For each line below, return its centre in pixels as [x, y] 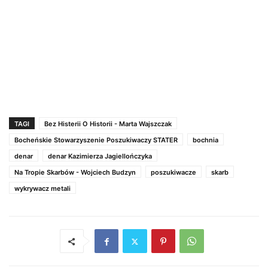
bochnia [205, 140]
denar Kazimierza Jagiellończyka [100, 156]
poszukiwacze [173, 173]
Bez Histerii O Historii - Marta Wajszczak [108, 124]
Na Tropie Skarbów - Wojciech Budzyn [75, 173]
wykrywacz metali [42, 189]
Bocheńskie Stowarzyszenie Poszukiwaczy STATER [96, 140]
